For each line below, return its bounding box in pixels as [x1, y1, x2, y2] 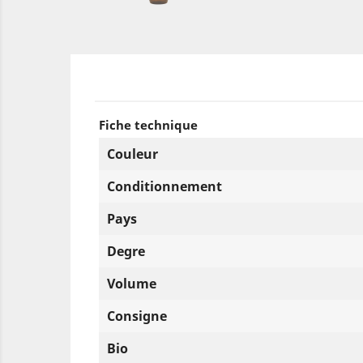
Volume [107, 275, 156, 293]
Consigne [107, 307, 167, 325]
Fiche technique [99, 117, 198, 133]
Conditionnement [107, 177, 222, 195]
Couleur [107, 145, 158, 163]
